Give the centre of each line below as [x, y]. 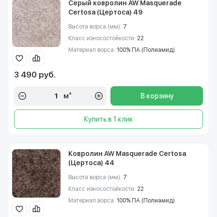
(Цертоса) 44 [91, 163]
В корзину [157, 96]
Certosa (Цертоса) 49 [105, 12]
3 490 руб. [35, 75]
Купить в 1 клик [108, 119]
